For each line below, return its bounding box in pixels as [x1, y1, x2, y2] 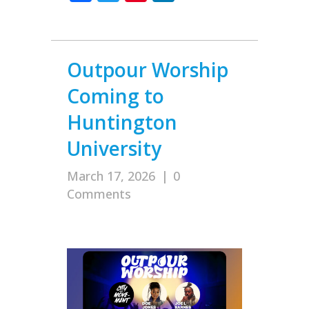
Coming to [67, 82, 164, 109]
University [67, 134, 161, 161]
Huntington [67, 108, 177, 135]
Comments [67, 185, 131, 202]
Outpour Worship [67, 56, 228, 83]
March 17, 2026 [67, 167, 155, 184]
